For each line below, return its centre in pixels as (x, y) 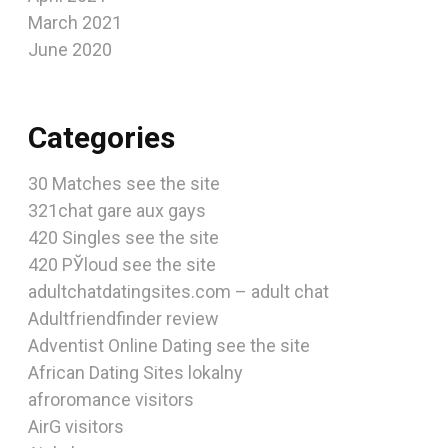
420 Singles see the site (123, 237)
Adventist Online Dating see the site (169, 345)
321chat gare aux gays (117, 210)
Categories (101, 137)
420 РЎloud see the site (122, 264)
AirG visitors (76, 426)
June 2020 (70, 49)
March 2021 (75, 22)
